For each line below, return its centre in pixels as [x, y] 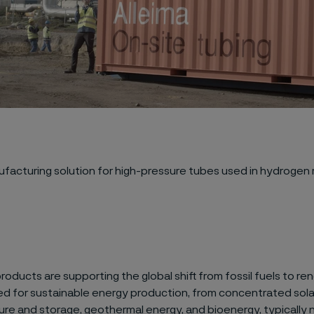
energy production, [142, 293]
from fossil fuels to [246, 276]
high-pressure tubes [168, 171]
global [157, 276]
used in [240, 171]
